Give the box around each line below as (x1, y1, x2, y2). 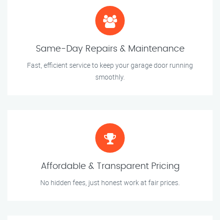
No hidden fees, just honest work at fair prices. (40, 178, 180, 188)
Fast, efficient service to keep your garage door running (27, 60, 193, 70)
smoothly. (95, 72, 125, 82)
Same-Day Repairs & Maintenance (35, 45, 185, 54)
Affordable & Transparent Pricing (40, 162, 180, 171)
